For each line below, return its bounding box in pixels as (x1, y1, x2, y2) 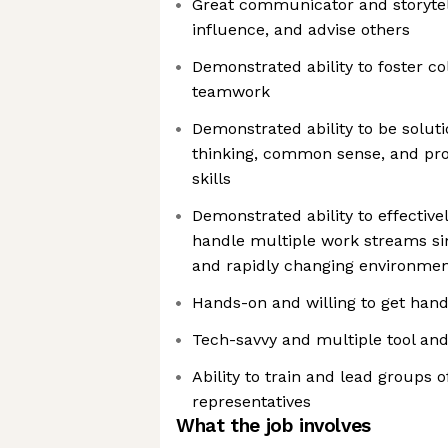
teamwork (192, 82, 270, 101)
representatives (192, 392, 311, 411)
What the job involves (176, 414, 371, 437)
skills (192, 169, 231, 188)
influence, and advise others (192, 20, 410, 39)
